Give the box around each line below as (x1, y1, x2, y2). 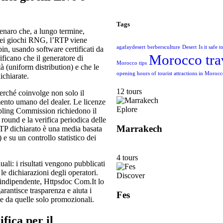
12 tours (116, 87, 142, 96)
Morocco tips (116, 60, 147, 66)
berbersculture (147, 44, 180, 50)
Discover (116, 171, 145, 180)
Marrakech (116, 123, 162, 134)
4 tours (116, 153, 138, 162)
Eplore (116, 105, 137, 113)
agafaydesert (116, 44, 145, 50)
